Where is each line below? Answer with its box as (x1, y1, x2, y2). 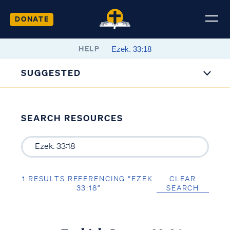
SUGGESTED (21, 67, 82, 78)
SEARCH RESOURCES (21, 112, 123, 123)
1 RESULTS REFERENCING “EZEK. (22, 174, 156, 183)
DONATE (14, 13, 49, 24)
